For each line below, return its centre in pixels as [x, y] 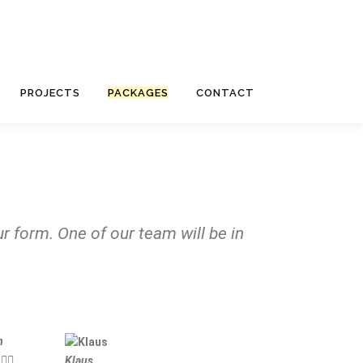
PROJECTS [50, 92]
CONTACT [225, 92]
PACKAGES [138, 92]
